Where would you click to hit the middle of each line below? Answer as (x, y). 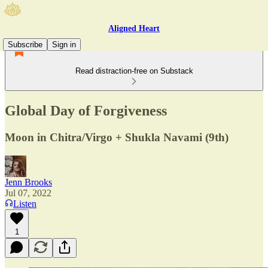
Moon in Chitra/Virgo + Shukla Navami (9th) (117, 137)
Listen (25, 203)
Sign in (64, 45)
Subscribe (25, 45)
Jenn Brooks (28, 182)
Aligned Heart (134, 28)
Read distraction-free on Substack (134, 71)
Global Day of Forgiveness (86, 110)
